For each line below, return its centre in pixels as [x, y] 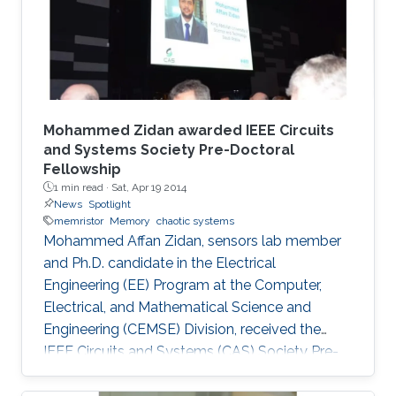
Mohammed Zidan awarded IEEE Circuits [189, 130]
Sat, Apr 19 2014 [149, 187]
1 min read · [83, 187]
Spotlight [110, 204]
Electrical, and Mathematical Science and [177, 307]
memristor [79, 221]
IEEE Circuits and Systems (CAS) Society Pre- [191, 351]
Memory [130, 221]
